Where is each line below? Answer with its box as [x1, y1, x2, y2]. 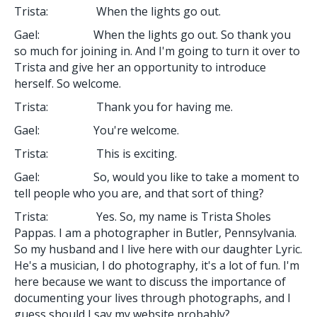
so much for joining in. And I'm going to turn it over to [14, 42, 300, 59]
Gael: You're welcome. [14, 122, 179, 138]
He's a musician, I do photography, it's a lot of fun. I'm [14, 257, 299, 273]
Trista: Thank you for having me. [14, 98, 233, 115]
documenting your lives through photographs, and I [14, 289, 291, 306]
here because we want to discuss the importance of [14, 273, 286, 289]
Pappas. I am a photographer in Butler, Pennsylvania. [14, 224, 296, 241]
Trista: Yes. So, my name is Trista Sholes [14, 208, 271, 224]
